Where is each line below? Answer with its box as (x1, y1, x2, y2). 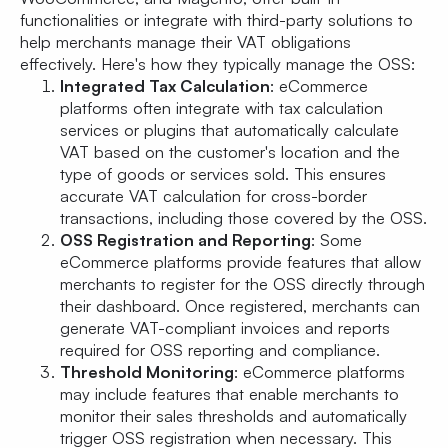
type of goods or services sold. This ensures (60, 164, 386, 185)
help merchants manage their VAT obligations (20, 32, 351, 53)
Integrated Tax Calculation (60, 76, 270, 97)
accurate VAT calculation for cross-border (60, 186, 367, 207)
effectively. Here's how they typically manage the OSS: (20, 54, 415, 75)
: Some (311, 230, 362, 251)
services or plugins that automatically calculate (60, 120, 399, 141)
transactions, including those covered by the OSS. (60, 208, 427, 229)
